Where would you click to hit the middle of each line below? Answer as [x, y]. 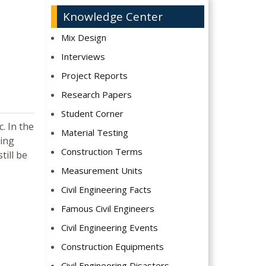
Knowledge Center [113, 17]
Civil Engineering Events [110, 228]
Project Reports [95, 76]
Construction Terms [102, 152]
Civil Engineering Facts [107, 190]
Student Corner [93, 114]
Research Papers [97, 95]
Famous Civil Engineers [108, 209]
